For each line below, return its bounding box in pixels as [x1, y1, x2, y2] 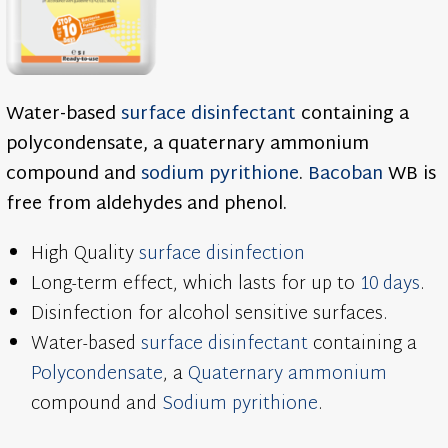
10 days [360, 267, 421, 301]
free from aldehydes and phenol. [6, 187, 288, 221]
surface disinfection [139, 237, 306, 271]
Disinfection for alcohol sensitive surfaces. [31, 297, 388, 331]
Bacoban [308, 157, 384, 191]
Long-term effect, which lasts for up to [31, 267, 361, 301]
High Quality [31, 237, 140, 271]
